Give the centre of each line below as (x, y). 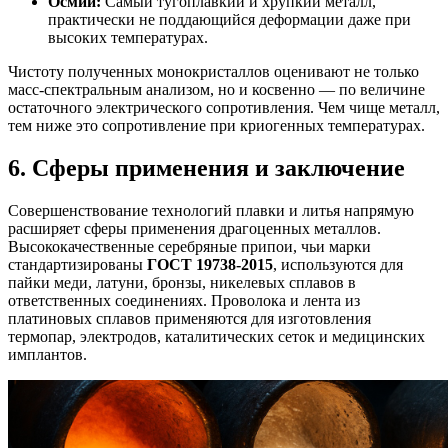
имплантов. (47, 355)
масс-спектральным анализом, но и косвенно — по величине (216, 90)
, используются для (338, 265)
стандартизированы (77, 265)
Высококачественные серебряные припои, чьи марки (189, 247)
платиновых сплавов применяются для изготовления (189, 319)
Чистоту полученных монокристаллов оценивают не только (213, 72)
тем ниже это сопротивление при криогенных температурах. (216, 126)
